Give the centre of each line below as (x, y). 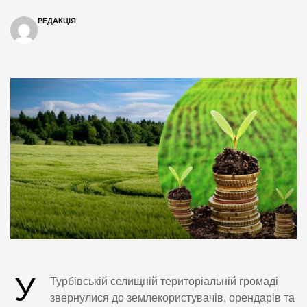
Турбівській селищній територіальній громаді (164, 282)
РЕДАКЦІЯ (57, 20)
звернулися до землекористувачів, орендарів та (172, 298)
